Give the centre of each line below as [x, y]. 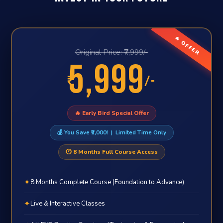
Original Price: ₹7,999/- [111, 52]
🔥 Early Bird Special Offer [111, 113]
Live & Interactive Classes [68, 203]
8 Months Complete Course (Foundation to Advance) [108, 182]
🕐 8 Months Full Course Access [111, 152]
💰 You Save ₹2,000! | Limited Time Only [111, 132]
